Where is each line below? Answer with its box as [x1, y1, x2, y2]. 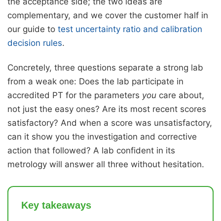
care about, [156, 90, 204, 101]
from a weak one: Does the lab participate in [7, 76, 184, 87]
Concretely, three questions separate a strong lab [7, 63, 203, 73]
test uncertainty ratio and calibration [58, 24, 202, 35]
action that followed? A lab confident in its [7, 146, 175, 156]
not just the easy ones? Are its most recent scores [7, 104, 206, 114]
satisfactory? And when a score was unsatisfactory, [7, 118, 212, 128]
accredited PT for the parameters [7, 90, 142, 101]
